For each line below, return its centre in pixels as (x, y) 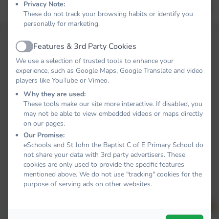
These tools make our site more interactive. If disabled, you (113, 104)
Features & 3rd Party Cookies (85, 46)
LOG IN (188, 7)
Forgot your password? (127, 7)
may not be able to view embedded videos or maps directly (113, 114)
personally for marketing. (62, 24)
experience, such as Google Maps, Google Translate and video (109, 71)
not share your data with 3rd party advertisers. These (104, 155)
